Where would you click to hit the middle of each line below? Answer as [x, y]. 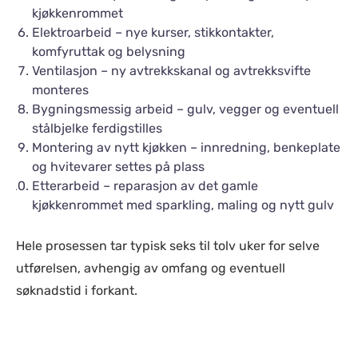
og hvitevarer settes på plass [118, 167]
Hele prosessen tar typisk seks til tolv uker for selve [168, 246]
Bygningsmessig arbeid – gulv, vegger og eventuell [185, 109]
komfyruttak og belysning [109, 52]
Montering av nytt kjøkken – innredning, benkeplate [186, 147]
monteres [60, 90]
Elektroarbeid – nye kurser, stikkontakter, [153, 32]
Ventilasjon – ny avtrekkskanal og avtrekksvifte [171, 71]
